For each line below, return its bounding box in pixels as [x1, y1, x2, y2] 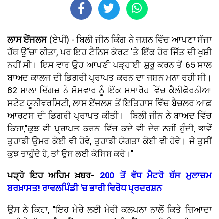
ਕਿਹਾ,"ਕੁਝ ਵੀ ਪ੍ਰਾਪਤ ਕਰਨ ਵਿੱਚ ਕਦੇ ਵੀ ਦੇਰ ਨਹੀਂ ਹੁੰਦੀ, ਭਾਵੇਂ [7, 123, 212, 134]
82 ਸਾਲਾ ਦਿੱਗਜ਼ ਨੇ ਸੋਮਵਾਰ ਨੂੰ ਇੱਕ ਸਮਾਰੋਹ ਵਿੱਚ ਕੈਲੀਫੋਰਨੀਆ [7, 85, 212, 96]
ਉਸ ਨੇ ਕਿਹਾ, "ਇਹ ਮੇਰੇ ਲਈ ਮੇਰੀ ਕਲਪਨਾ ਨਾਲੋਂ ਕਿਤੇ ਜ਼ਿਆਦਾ [7, 204, 212, 215]
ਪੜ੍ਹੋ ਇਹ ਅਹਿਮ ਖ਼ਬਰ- [7, 170, 100, 181]
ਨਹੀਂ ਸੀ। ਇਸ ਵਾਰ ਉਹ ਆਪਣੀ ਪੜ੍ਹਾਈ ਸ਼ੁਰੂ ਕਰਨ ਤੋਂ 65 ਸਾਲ [7, 60, 212, 70]
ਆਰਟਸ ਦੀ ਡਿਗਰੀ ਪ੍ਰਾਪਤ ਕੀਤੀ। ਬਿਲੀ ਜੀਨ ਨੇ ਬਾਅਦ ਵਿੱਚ [7, 110, 212, 121]
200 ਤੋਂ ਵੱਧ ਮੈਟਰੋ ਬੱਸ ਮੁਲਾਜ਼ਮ [100, 170, 212, 181]
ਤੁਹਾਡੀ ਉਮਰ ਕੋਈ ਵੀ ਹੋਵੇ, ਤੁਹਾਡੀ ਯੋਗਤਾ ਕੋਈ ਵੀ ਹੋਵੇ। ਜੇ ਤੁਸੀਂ [7, 136, 212, 147]
